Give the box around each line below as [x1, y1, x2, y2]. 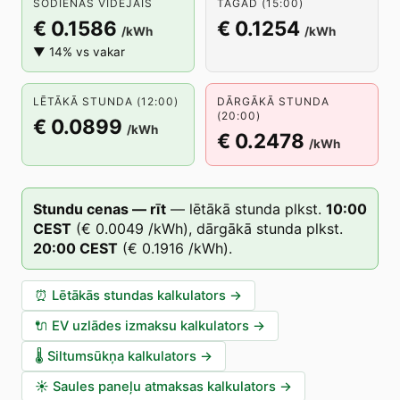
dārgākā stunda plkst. [196, 220, 343, 237]
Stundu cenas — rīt [33, 200, 166, 218]
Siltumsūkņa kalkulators [47, 348, 196, 364]
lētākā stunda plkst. [189, 200, 321, 218]
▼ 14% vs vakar [33, 45, 125, 59]
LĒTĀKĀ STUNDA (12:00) [33, 95, 179, 108]
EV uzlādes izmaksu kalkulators [52, 318, 249, 334]
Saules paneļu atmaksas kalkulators [53, 379, 276, 395]
